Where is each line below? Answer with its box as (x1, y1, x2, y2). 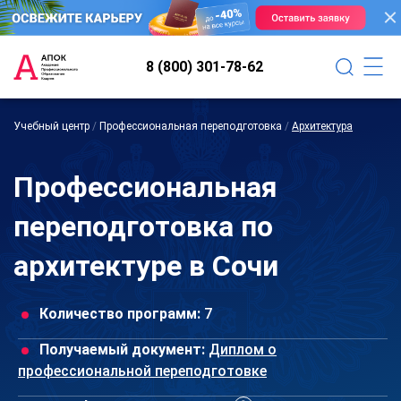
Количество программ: (39, 304, 200, 322)
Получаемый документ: (39, 340, 205, 358)
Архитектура (292, 119, 353, 132)
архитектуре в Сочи (13, 248, 278, 283)
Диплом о (209, 340, 277, 358)
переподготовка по (13, 209, 273, 243)
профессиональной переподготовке (18, 362, 267, 380)
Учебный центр (13, 119, 90, 132)
